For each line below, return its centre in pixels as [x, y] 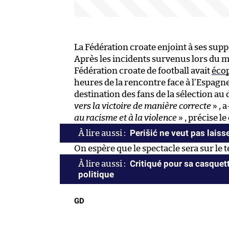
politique [96, 174]
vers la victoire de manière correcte [143, 106]
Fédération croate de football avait [143, 71]
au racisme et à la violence [125, 118]
